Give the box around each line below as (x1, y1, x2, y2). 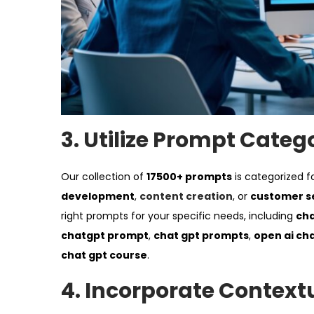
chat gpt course (61, 248, 147, 263)
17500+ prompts (146, 170, 232, 184)
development (61, 189, 135, 204)
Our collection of (61, 170, 146, 184)
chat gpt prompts (153, 228, 249, 243)
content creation (139, 189, 233, 204)
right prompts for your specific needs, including (61, 209, 296, 224)
